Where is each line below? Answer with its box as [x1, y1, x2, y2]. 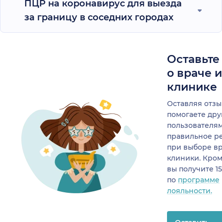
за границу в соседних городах [24, 11, 173, 23]
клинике [167, 80, 217, 94]
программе [178, 175, 220, 184]
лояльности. [167, 186, 212, 195]
